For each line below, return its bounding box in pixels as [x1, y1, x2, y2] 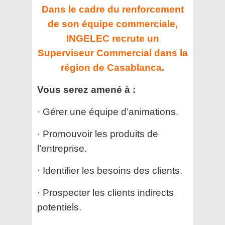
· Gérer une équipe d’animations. [37, 106, 178, 118]
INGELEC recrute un [66, 33, 159, 44]
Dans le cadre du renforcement [41, 4, 184, 15]
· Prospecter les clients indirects [37, 187, 174, 198]
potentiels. [37, 202, 81, 213]
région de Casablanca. [61, 62, 164, 73]
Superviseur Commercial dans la [37, 48, 188, 59]
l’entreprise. [37, 143, 87, 154]
